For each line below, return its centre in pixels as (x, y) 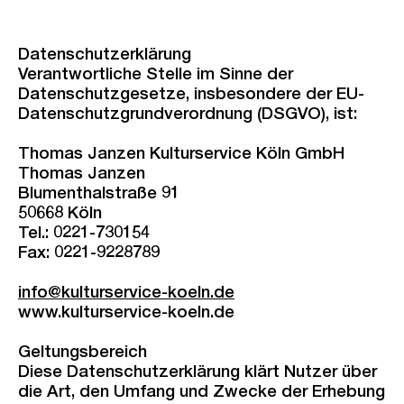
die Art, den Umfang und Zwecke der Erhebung (202, 393)
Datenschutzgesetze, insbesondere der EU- (191, 95)
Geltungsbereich (83, 353)
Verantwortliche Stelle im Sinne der (156, 75)
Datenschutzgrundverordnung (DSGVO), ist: (188, 115)
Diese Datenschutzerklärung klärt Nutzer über (197, 373)
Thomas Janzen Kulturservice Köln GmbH (181, 155)
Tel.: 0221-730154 (84, 234)
